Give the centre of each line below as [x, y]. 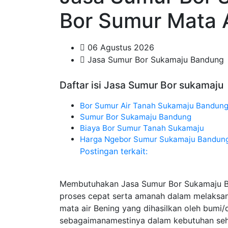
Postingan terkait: [114, 151]
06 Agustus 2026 [120, 47]
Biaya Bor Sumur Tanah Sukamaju [142, 128]
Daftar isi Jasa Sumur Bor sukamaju [141, 85]
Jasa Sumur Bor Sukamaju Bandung [154, 60]
